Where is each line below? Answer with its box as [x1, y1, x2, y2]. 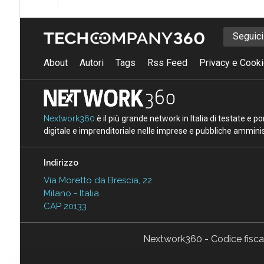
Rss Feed [147, 57, 187, 68]
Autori [79, 57, 104, 68]
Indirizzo [43, 157, 78, 167]
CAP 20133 [43, 200, 87, 212]
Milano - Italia [43, 187, 99, 199]
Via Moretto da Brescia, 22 [43, 174, 152, 186]
